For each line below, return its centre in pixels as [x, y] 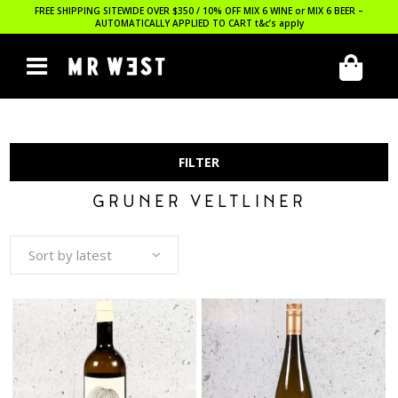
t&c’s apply [279, 23]
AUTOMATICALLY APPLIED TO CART [175, 23]
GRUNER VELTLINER [199, 203]
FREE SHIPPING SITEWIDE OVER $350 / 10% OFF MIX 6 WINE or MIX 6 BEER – [199, 11]
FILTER [199, 162]
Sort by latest [71, 255]
